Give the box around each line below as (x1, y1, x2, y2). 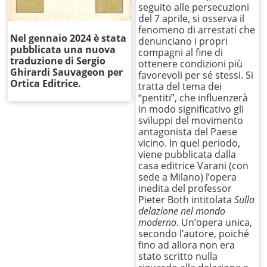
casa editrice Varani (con (138, 159, 249, 173)
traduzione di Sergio (10, 54, 106, 67)
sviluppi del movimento (138, 114, 244, 128)
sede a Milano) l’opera (138, 170, 237, 184)
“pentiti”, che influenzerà (138, 91, 249, 105)
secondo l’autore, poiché (138, 227, 250, 241)
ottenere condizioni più (138, 57, 243, 71)
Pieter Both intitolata (138, 193, 235, 207)
